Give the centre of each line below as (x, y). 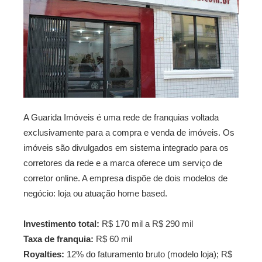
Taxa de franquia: (58, 239)
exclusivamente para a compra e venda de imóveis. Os (129, 132)
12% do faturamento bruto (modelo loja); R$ (148, 254)
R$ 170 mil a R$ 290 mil (146, 223)
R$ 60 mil (113, 239)
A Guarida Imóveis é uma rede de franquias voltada (121, 117)
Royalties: (44, 254)
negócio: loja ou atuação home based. (95, 193)
